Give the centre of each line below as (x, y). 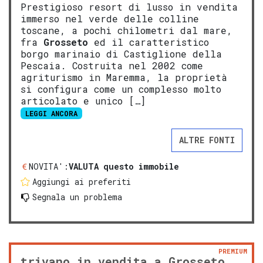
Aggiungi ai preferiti (82, 182)
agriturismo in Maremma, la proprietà (124, 77)
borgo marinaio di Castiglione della (121, 54)
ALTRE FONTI (207, 140)
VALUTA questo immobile (124, 167)
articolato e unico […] (83, 101)
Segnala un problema (77, 197)
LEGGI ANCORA (51, 114)
